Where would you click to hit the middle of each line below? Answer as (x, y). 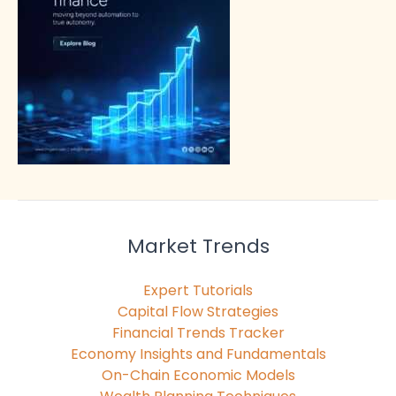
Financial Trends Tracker (198, 332)
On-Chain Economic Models (198, 375)
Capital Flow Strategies (198, 311)
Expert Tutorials (198, 290)
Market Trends (198, 246)
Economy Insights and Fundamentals (198, 354)
